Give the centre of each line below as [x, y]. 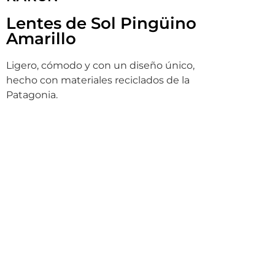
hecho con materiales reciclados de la [98, 80]
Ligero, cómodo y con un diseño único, [100, 65]
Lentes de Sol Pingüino [101, 23]
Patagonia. [32, 95]
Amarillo [41, 38]
